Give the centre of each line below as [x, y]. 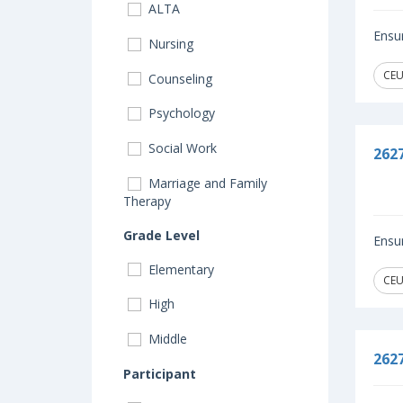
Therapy [147, 201]
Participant [160, 373]
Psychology [180, 113]
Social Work [181, 148]
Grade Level [161, 235]
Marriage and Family [206, 183]
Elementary [179, 269]
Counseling [179, 78]
